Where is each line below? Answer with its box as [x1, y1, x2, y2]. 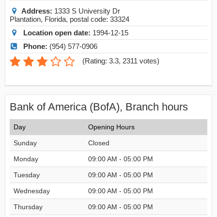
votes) [138, 57, 159, 65]
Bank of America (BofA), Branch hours [10, 101, 188, 113]
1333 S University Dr [52, 7, 120, 15]
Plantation [10, 15, 41, 23]
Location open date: [23, 29, 91, 37]
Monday [14, 155, 38, 163]
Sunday [14, 139, 37, 147]
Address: [21, 7, 52, 15]
